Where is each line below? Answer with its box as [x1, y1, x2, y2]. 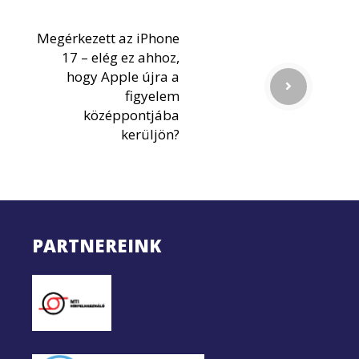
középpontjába [83, 105, 179, 124]
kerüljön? [121, 124, 179, 143]
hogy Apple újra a [67, 67, 179, 86]
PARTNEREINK [32, 232, 161, 257]
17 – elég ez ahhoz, [62, 47, 179, 67]
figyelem [125, 86, 179, 105]
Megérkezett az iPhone [37, 28, 179, 47]
